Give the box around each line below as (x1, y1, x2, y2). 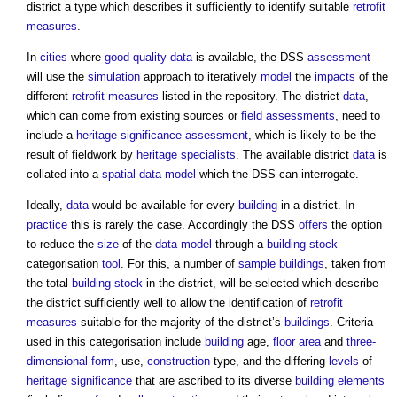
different (27, 90, 72, 104)
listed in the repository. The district (159, 90, 343, 104)
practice (27, 218, 67, 232)
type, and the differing (210, 354, 329, 369)
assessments (266, 109, 335, 123)
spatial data (102, 167, 161, 182)
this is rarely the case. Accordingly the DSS (67, 218, 299, 232)
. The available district (236, 148, 353, 162)
